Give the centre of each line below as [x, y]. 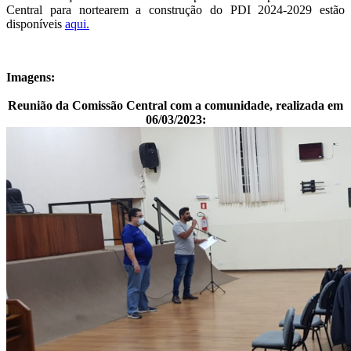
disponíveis [36, 24]
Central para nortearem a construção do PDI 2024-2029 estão [175, 9]
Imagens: [32, 77]
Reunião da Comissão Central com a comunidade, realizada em [175, 105]
